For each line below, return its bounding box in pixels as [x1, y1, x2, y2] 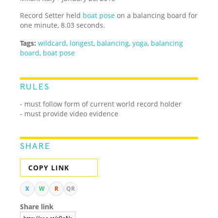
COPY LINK [28, 163, 70, 172]
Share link [20, 201, 54, 211]
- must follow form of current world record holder [20, 99, 182, 109]
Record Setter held [20, 10, 83, 20]
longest [70, 38, 94, 48]
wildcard [38, 38, 67, 48]
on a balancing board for [115, 10, 198, 20]
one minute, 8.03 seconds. [20, 20, 106, 30]
